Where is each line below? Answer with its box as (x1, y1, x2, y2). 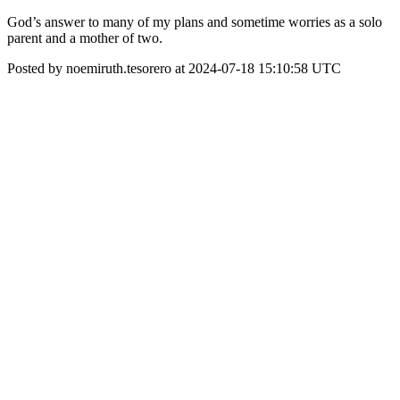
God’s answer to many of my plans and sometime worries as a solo (7, 14, 382, 29)
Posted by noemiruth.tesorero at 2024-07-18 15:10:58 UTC (7, 61, 341, 76)
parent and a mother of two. (7, 30, 162, 46)
